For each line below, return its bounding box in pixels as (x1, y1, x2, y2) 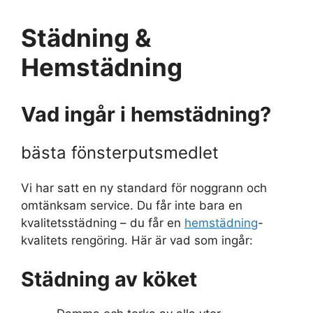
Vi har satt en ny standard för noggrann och (21, 181, 267, 196)
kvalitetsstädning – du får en (21, 216, 184, 231)
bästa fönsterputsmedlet (21, 143, 219, 163)
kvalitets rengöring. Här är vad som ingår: (21, 233, 253, 248)
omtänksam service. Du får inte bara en (21, 198, 242, 213)
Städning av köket (21, 266, 197, 291)
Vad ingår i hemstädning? (21, 102, 271, 127)
